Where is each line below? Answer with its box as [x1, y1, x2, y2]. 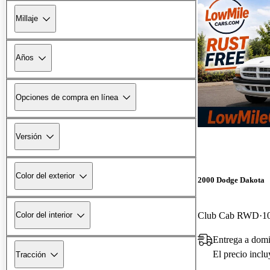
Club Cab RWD [198, 210, 259, 221]
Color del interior [16, 210, 72, 220]
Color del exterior [16, 171, 75, 181]
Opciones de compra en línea [16, 92, 118, 102]
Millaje [16, 14, 38, 24]
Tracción [16, 250, 46, 259]
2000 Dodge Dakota [198, 175, 265, 184]
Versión [16, 131, 42, 141]
